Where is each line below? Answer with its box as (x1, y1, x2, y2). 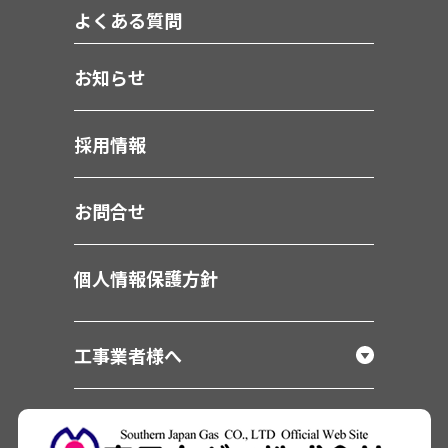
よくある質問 (74, 6, 182, 33)
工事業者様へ (74, 341, 182, 368)
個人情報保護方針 (74, 264, 218, 291)
